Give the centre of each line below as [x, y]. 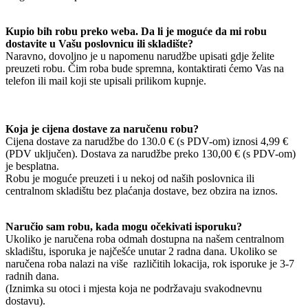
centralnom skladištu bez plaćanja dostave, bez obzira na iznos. [142, 191]
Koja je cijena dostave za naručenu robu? [102, 129]
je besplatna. [32, 166]
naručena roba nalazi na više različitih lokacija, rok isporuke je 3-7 [150, 264]
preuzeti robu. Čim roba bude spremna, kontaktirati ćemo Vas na [145, 68]
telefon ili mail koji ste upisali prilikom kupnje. [106, 81]
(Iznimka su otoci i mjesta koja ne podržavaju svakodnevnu [134, 288]
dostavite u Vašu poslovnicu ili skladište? [99, 44]
